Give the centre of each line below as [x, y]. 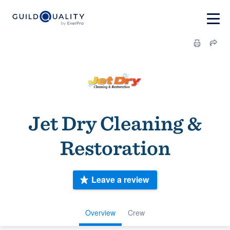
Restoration [115, 148]
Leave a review [120, 180]
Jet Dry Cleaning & [115, 123]
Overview [100, 212]
